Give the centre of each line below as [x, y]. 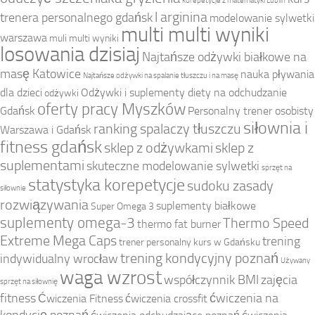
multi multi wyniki [195, 34]
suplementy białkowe [206, 205]
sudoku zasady [230, 186]
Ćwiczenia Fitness [81, 298]
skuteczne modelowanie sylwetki [173, 166]
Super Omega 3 [122, 206]
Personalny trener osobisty [251, 110]
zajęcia [279, 280]
